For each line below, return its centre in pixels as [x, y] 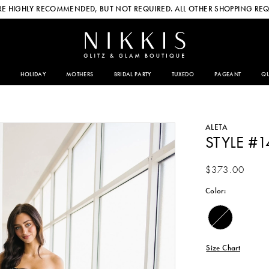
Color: [216, 190]
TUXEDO [183, 74]
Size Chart [223, 248]
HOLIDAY [33, 74]
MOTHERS [80, 74]
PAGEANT [228, 74]
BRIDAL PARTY [132, 74]
